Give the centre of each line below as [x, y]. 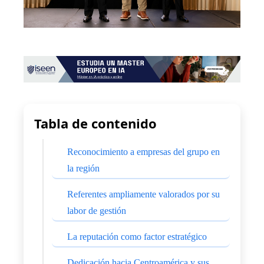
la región [83, 169]
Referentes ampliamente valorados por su [143, 194]
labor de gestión [97, 211]
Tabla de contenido [95, 123]
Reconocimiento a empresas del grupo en [143, 152]
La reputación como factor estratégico [137, 237]
